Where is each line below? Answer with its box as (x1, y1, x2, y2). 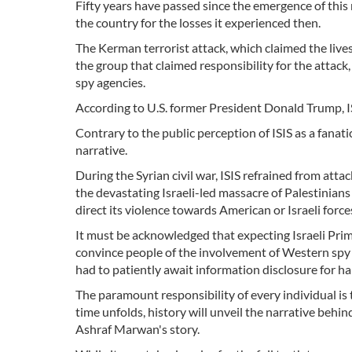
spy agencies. (75, 75, 145, 90)
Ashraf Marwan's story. (75, 321, 200, 337)
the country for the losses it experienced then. (75, 15, 321, 31)
